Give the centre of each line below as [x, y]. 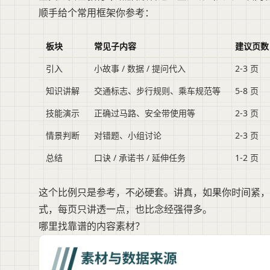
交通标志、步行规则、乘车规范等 [157, 91]
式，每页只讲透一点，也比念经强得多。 [125, 209]
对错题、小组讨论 [128, 136]
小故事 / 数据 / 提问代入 [140, 69]
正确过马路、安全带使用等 [145, 113]
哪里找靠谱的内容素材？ [92, 226]
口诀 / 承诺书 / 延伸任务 [140, 158]
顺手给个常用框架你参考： [96, 13]
